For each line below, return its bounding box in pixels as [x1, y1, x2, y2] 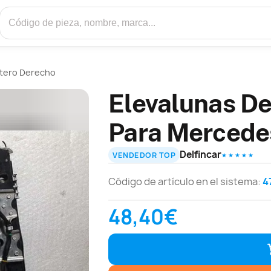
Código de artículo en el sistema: [108, 175, 263, 189]
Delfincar [180, 148, 222, 162]
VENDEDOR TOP [113, 149, 176, 160]
